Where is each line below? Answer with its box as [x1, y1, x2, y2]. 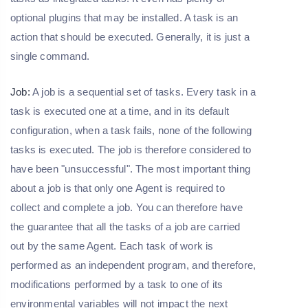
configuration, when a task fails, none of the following [10, 124, 252, 136]
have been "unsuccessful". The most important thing [10, 162, 251, 175]
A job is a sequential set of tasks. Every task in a [30, 85, 256, 98]
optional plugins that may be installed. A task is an [10, 11, 239, 23]
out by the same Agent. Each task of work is [10, 239, 214, 252]
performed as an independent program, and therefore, [10, 258, 256, 271]
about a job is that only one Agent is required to [10, 181, 225, 194]
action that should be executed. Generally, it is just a [10, 30, 250, 43]
